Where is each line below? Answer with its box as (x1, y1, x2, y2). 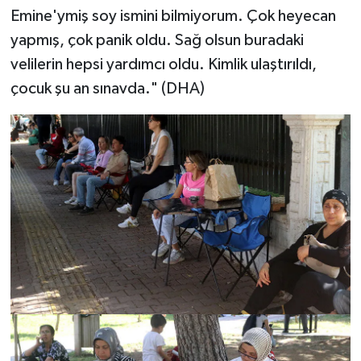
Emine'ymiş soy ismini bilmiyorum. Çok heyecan (10, 8, 336, 25)
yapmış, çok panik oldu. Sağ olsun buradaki (10, 32, 304, 49)
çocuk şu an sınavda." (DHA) (10, 81, 205, 98)
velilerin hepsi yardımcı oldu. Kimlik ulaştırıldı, (10, 56, 317, 73)
